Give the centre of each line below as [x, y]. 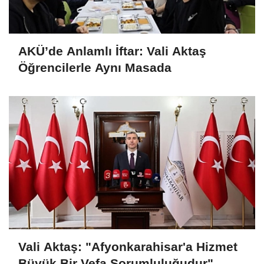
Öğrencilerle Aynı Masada [95, 68]
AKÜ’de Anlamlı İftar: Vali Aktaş [112, 51]
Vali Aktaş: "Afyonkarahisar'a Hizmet [128, 247]
